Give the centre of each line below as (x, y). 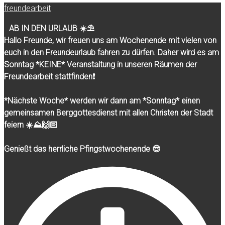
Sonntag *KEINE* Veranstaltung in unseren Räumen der (100, 65)
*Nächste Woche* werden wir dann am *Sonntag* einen (102, 101)
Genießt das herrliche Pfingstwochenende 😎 (82, 149)
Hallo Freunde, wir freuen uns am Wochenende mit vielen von (110, 41)
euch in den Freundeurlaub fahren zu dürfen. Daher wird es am (111, 53)
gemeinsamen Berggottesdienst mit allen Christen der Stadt (108, 113)
